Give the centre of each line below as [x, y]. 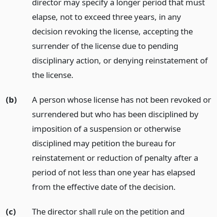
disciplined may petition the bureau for [104, 143]
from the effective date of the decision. [104, 186]
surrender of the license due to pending [105, 46]
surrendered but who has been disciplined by [115, 114]
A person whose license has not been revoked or [121, 99]
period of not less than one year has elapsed [113, 172]
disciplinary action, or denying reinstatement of [120, 60]
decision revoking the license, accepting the [112, 31]
